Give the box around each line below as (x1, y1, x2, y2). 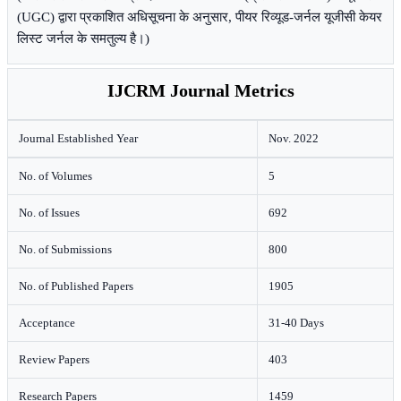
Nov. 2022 (269, 132, 319, 145)
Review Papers (19, 353, 90, 366)
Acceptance (19, 316, 75, 329)
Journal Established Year (19, 132, 138, 145)
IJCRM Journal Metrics (107, 81, 294, 100)
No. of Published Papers (19, 279, 133, 293)
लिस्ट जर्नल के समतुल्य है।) (17, 31, 149, 46)
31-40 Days (269, 316, 324, 329)
